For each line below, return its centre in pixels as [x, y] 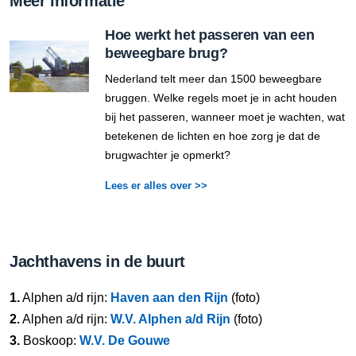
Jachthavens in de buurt [97, 261]
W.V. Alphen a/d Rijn [170, 319]
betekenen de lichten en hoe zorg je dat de [213, 135]
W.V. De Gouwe [125, 340]
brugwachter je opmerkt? [168, 155]
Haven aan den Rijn [169, 297]
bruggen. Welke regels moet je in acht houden [221, 97]
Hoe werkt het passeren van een [210, 35]
